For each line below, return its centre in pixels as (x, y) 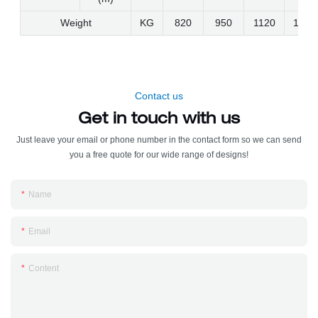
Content (44, 268)
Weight (76, 23)
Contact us (159, 96)
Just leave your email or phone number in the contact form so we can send (159, 139)
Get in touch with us (159, 120)
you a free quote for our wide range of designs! (159, 154)
